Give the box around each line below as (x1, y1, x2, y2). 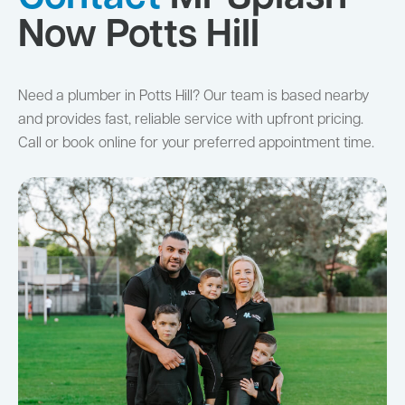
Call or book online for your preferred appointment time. (18, 136, 374, 151)
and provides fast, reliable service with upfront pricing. (18, 112, 363, 127)
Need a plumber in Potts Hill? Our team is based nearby (18, 89, 369, 104)
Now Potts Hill (18, 16, 259, 56)
